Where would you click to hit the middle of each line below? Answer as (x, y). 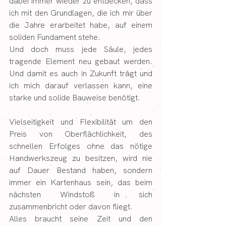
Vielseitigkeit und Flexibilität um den (81, 122)
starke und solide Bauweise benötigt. (75, 97)
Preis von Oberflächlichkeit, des (81, 134)
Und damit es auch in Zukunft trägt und (81, 73)
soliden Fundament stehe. (55, 37)
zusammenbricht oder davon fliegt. (71, 206)
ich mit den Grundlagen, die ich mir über (81, 13)
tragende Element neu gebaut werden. (81, 61)
